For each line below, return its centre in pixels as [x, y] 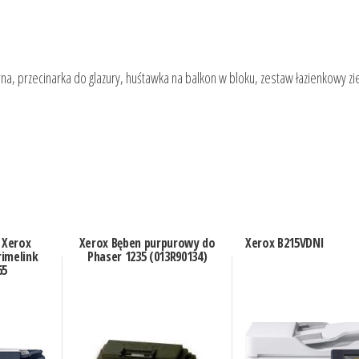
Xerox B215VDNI [284, 243]
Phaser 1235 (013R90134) [147, 257]
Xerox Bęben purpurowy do [147, 243]
